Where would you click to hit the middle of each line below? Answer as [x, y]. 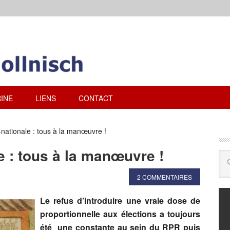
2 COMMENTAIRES [165, 177]
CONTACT [96, 98]
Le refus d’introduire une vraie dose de [120, 200]
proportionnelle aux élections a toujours [120, 214]
